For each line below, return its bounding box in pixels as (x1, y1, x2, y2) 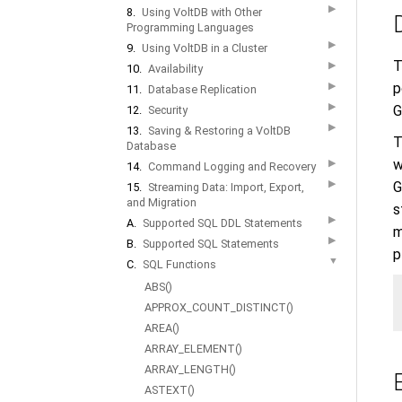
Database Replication (148, 83, 257, 96)
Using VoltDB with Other (142, 5, 262, 19)
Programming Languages (127, 21, 254, 34)
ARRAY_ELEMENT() (144, 342, 242, 355)
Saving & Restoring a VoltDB (148, 124, 291, 137)
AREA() (144, 321, 179, 335)
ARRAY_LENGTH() (144, 363, 236, 376)
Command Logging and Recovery (148, 160, 316, 173)
